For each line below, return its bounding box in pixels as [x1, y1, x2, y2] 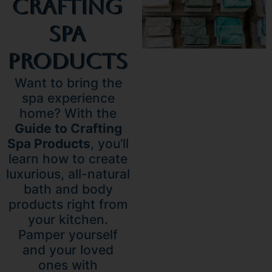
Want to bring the [14, 75, 122, 90]
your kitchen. [28, 211, 108, 227]
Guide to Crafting [14, 120, 122, 136]
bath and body [23, 181, 113, 197]
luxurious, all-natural [6, 166, 130, 182]
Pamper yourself [18, 226, 118, 242]
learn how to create [8, 151, 127, 166]
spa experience [21, 90, 115, 106]
